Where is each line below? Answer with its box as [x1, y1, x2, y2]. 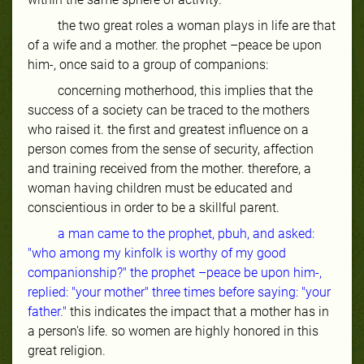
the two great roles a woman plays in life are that [58, 17, 336, 33]
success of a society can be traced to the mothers [28, 102, 310, 118]
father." [28, 303, 67, 319]
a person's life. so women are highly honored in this [28, 323, 318, 339]
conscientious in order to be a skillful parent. [28, 199, 279, 215]
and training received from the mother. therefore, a [28, 160, 311, 176]
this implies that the [200, 82, 314, 98]
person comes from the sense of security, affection [28, 141, 314, 157]
